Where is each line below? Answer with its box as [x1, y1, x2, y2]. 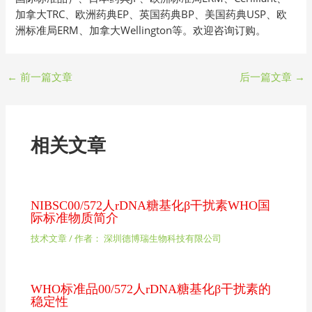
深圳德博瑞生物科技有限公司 [104, 231, 222, 244]
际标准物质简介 [31, 211, 119, 226]
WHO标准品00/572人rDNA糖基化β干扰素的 [31, 281, 272, 296]
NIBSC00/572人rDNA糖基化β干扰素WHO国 [31, 198, 271, 213]
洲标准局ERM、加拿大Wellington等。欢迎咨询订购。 [15, 23, 267, 38]
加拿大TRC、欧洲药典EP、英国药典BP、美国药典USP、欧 [15, 7, 288, 22]
